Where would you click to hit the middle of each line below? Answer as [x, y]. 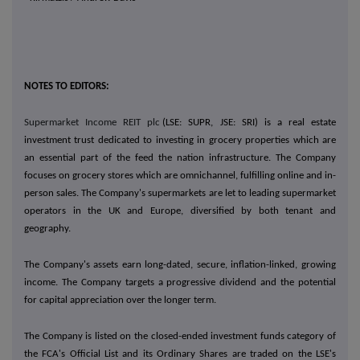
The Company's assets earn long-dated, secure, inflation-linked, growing [180, 265]
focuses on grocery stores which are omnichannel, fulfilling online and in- [180, 176]
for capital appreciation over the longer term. [120, 301]
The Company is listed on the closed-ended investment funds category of [180, 337]
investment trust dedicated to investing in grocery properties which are [180, 141]
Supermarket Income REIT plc [92, 123]
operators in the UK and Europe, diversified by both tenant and [180, 211]
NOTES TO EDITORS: [67, 87]
